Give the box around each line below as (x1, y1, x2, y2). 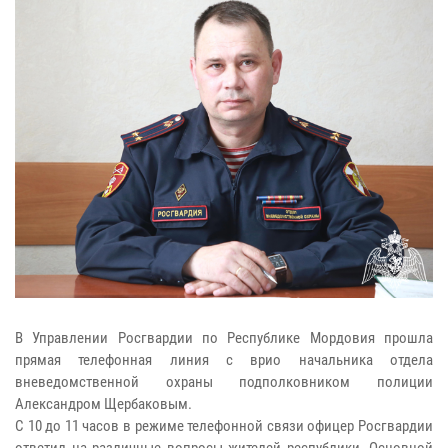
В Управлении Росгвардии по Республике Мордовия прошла (15, 328, 433, 347)
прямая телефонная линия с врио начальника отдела (15, 350, 433, 369)
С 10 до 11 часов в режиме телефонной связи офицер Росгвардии (15, 416, 433, 435)
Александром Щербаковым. (15, 394, 192, 413)
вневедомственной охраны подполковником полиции (15, 372, 433, 391)
